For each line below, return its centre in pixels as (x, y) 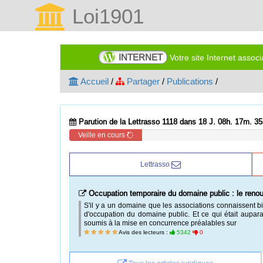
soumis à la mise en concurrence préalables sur (160, 223)
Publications (190, 81)
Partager (142, 81)
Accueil (94, 81)
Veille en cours (102, 135)
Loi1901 (105, 16)
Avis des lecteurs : (144, 232)
